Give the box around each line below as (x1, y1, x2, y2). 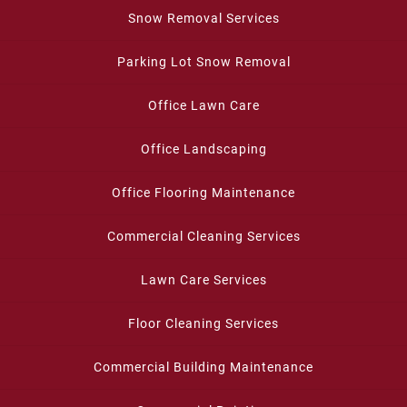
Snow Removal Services (127, 10, 280, 25)
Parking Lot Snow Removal (116, 54, 291, 69)
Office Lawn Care (147, 97, 260, 113)
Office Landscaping (140, 141, 267, 156)
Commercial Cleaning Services (106, 228, 301, 243)
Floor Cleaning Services (128, 315, 279, 331)
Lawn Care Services (140, 272, 267, 287)
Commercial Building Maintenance (94, 359, 313, 374)
